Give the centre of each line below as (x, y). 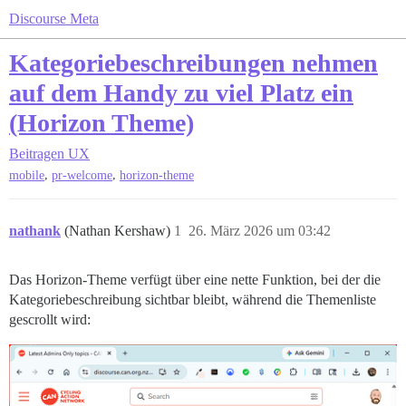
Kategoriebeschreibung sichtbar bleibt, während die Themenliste (193, 300)
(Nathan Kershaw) (119, 231)
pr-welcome (82, 176)
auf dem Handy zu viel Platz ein (181, 93)
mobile (27, 176)
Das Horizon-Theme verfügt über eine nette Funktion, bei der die (195, 280)
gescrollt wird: (50, 320)
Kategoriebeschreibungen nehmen (193, 63)
